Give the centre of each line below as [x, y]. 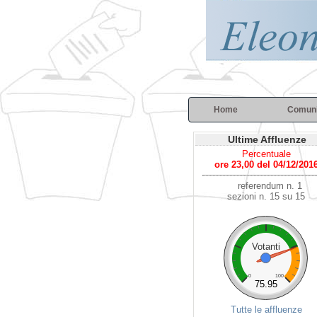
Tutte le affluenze [266, 310]
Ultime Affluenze [267, 139]
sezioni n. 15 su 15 [266, 196]
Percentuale [266, 154]
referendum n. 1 [270, 186]
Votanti [266, 246]
